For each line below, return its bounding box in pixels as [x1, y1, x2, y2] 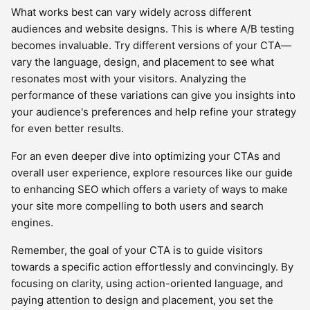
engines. [11, 216, 53, 229]
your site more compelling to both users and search [11, 199, 264, 212]
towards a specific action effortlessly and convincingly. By [11, 260, 293, 273]
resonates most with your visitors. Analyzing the [11, 72, 246, 85]
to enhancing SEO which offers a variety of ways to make [11, 183, 288, 196]
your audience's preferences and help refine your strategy [11, 105, 296, 118]
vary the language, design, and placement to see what [11, 55, 274, 69]
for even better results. [11, 122, 124, 135]
